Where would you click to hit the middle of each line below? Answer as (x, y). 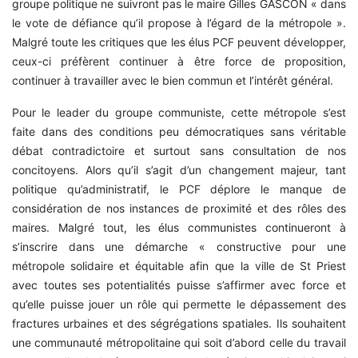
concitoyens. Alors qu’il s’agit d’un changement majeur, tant (179, 170)
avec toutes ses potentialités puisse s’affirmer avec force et (179, 285)
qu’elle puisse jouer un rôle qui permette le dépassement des (179, 304)
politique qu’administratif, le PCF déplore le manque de (179, 189)
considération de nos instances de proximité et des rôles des (179, 209)
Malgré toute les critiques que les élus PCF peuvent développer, (179, 42)
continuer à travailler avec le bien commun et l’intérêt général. (173, 81)
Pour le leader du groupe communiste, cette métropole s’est (179, 113)
